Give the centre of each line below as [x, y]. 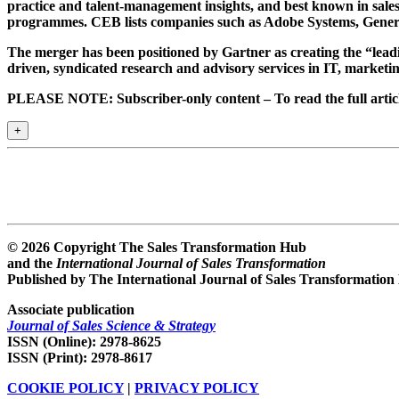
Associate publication [71, 310]
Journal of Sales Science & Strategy [111, 326]
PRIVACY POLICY [197, 388]
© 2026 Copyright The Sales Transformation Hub [157, 248]
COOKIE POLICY [65, 388]
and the [32, 264]
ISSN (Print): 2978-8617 [80, 358]
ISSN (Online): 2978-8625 [84, 342]
